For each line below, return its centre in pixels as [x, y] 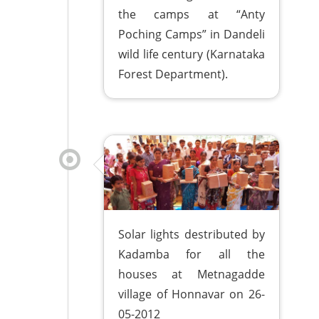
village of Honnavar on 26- [192, 294]
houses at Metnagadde [192, 274]
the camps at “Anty [192, 14]
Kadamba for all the [192, 254]
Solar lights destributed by [192, 234]
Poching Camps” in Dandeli [192, 34]
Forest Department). [173, 74]
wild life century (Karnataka [192, 54]
